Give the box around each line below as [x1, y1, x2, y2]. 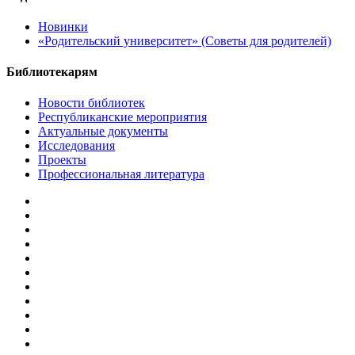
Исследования [38, 139, 115, 153]
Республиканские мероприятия [38, 110, 207, 124]
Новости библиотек [38, 96, 145, 110]
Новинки [38, 19, 88, 33]
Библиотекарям [6, 65, 97, 79]
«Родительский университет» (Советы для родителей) [38, 33, 331, 48]
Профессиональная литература [38, 167, 204, 181]
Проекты [38, 153, 86, 167]
